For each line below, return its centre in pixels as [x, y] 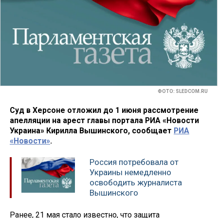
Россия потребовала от [134, 162]
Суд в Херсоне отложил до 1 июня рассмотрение [104, 110]
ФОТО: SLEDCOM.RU [183, 91]
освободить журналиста [136, 183]
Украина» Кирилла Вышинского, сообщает [92, 130]
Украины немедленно [130, 173]
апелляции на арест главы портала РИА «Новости [104, 120]
